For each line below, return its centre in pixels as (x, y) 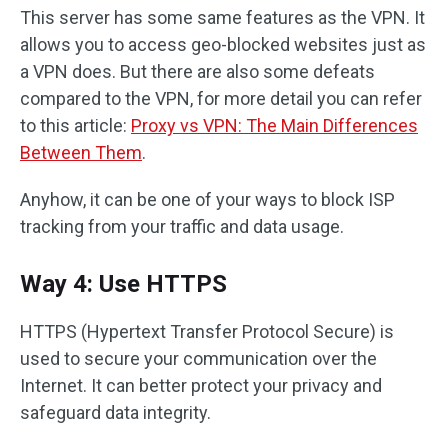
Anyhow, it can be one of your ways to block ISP (207, 199)
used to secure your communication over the (198, 358)
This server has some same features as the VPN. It (222, 17)
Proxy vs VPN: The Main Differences (274, 125)
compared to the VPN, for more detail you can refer (221, 98)
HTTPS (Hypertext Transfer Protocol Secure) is (207, 331)
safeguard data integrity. (115, 412)
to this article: (75, 125)
